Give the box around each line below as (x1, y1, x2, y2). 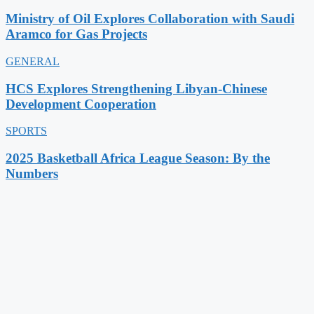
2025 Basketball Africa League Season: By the (6, 151, 270, 166)
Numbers (6, 166, 58, 182)
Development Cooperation (6, 96, 156, 111)
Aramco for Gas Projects (6, 27, 147, 42)
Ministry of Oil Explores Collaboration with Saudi (6, 11, 294, 27)
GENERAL (6, 55, 60, 67)
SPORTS (6, 125, 47, 137)
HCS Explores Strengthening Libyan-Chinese (6, 81, 267, 96)
